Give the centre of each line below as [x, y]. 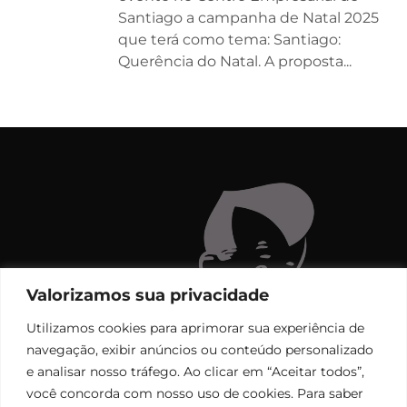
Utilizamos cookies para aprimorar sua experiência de [195, 328]
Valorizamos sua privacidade [148, 295]
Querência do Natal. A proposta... [235, 61]
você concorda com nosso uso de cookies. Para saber [195, 393]
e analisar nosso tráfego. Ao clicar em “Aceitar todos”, [195, 371]
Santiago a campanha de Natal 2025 [248, 17]
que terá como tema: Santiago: [229, 39]
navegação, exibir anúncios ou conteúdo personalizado [200, 349]
